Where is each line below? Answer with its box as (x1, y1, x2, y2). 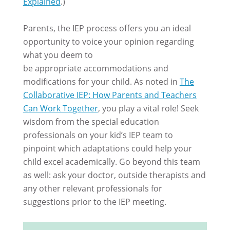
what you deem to (23, 49, 93, 61)
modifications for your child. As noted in (23, 75, 180, 87)
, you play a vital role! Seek (98, 102, 199, 114)
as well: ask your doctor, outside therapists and (23, 169, 206, 181)
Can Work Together (23, 102, 98, 114)
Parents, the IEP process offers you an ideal (23, 22, 191, 34)
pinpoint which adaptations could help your (23, 142, 192, 154)
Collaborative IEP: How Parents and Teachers (23, 89, 197, 101)
